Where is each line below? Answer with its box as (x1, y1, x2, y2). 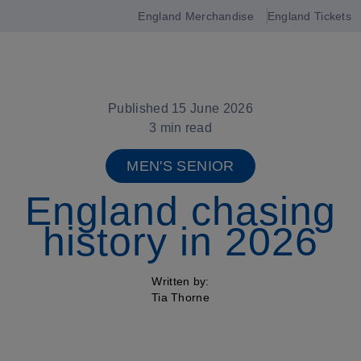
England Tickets (267, 10, 351, 23)
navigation (24, 57, 72, 69)
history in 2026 (43, 219, 318, 264)
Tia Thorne (151, 291, 210, 304)
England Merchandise (138, 10, 254, 23)
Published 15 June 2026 (107, 102, 254, 115)
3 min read (148, 121, 213, 135)
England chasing (25, 189, 336, 234)
